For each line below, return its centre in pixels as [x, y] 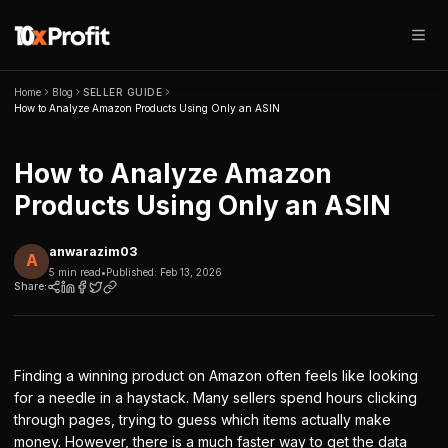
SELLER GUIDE [122, 92]
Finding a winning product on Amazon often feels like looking [216, 375]
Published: [133, 271]
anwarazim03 [93, 251]
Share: [30, 286]
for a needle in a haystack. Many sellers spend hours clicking [215, 397]
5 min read [75, 271]
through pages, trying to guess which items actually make [202, 419]
